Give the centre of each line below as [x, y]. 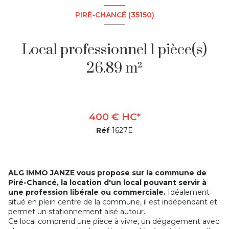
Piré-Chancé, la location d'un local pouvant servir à [107, 183]
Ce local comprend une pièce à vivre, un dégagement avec [114, 222]
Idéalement [188, 192]
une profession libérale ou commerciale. [87, 192]
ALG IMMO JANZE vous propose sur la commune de [107, 173]
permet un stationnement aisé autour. [77, 212]
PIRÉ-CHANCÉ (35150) [114, 15]
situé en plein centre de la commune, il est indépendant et [113, 202]
